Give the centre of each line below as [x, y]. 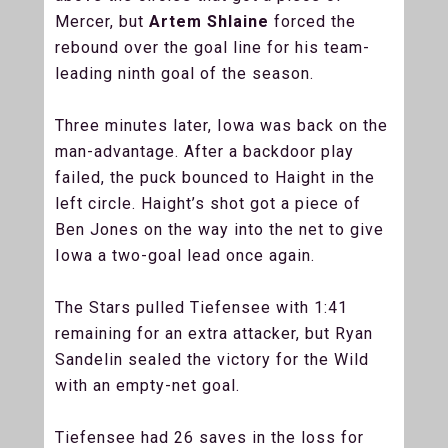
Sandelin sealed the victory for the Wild [212, 359]
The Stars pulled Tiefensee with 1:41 [201, 307]
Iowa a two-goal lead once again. [187, 255]
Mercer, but [102, 21]
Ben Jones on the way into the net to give [219, 229]
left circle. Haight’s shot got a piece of [208, 203]
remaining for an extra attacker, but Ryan [214, 333]
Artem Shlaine [209, 21]
